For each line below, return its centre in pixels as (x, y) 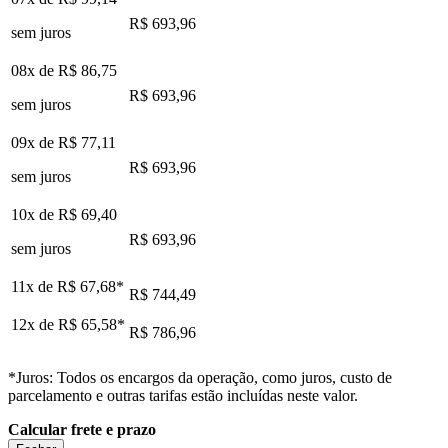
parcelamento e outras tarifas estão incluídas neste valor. (183, 395)
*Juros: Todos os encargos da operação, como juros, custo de (200, 377)
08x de (34, 70)
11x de (34, 286)
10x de (34, 214)
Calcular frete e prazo (82, 429)
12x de (34, 324)
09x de (34, 142)
